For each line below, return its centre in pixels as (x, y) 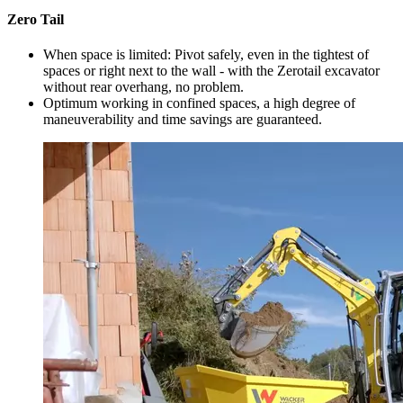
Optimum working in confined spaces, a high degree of (199, 103)
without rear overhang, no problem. (143, 86)
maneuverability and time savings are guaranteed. (183, 119)
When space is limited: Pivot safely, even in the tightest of (206, 54)
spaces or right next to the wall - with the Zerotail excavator (211, 70)
